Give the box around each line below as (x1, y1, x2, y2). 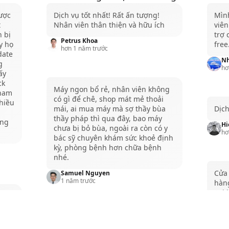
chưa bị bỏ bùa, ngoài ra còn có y (53, 123, 168, 133)
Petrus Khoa (60, 36, 98, 45)
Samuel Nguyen (60, 168, 110, 177)
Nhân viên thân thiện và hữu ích (53, 19, 165, 30)
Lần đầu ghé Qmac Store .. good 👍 (53, 216, 173, 226)
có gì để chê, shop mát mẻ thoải (53, 94, 164, 104)
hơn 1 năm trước (60, 43, 108, 53)
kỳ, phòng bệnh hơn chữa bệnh (53, 142, 162, 152)
